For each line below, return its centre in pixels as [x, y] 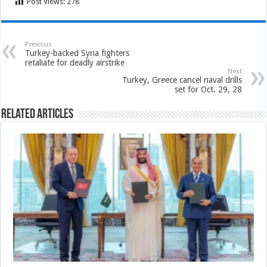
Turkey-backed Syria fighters [77, 53]
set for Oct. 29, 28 [208, 89]
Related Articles [38, 115]
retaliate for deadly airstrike [75, 63]
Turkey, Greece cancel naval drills [182, 80]
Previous [39, 44]
